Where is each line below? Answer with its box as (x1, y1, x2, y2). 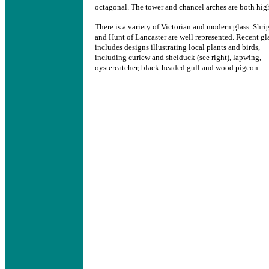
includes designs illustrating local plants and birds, (95, 43, 260, 52)
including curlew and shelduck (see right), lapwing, (95, 53, 261, 62)
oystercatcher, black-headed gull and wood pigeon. (95, 63, 260, 72)
